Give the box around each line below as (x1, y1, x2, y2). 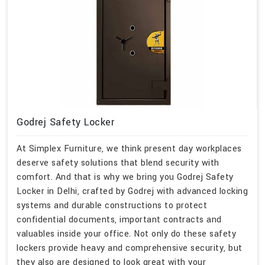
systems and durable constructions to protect (17, 199, 207, 212)
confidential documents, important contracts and (17, 214, 222, 227)
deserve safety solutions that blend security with (17, 157, 219, 170)
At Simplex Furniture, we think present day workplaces (17, 143, 242, 156)
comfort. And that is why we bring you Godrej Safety (17, 171, 234, 184)
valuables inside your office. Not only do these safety (17, 228, 236, 241)
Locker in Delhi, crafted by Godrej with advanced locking (17, 185, 248, 198)
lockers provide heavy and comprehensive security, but (17, 242, 243, 255)
